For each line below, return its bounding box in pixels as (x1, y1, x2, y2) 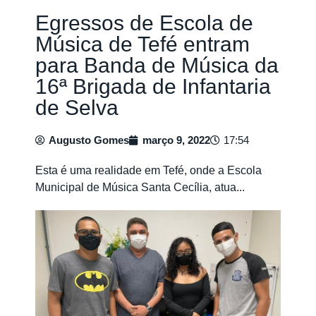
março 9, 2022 (142, 134, 210, 146)
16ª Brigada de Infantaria (35, 75, 271, 98)
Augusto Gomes (49, 134, 129, 146)
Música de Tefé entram (35, 32, 250, 56)
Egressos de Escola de (35, 11, 253, 35)
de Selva (35, 96, 119, 119)
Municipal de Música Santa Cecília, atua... (35, 181, 245, 193)
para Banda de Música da (35, 54, 279, 77)
